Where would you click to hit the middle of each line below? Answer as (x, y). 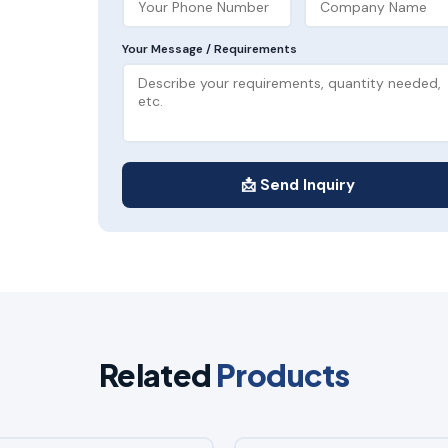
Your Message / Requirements (209, 48)
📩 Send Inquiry (298, 184)
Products (283, 374)
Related (157, 374)
